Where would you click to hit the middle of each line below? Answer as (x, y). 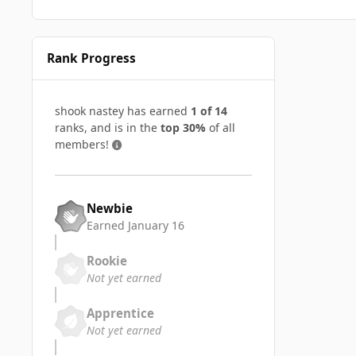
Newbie (110, 208)
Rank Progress (92, 58)
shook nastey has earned (123, 111)
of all (221, 128)
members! (83, 145)
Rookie (107, 260)
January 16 (156, 225)
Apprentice (120, 313)
